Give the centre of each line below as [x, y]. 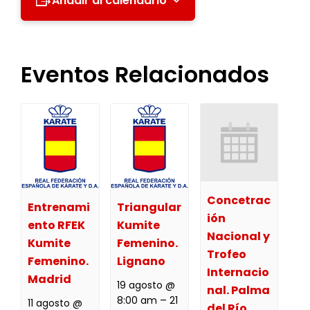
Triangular [149, 208]
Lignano [142, 262]
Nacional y [238, 236]
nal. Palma [238, 290]
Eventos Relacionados [145, 74]
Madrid [49, 280]
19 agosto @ [146, 285]
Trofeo [226, 254]
